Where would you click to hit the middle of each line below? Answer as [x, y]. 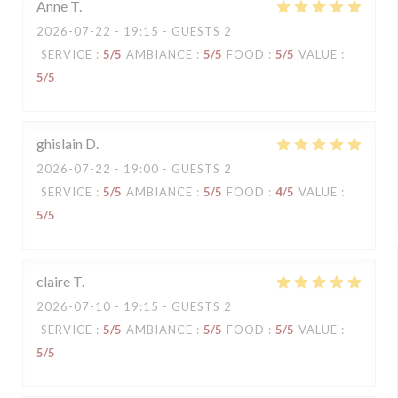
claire [53, 281]
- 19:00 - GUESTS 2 [171, 169]
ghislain [60, 143]
